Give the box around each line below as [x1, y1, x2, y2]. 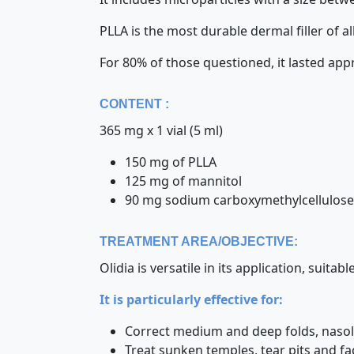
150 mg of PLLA [125, 153, 217, 171]
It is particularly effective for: [100, 291, 283, 308]
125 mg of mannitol [125, 172, 242, 190]
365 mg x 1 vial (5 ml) [100, 122, 223, 139]
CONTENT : [100, 97, 169, 111]
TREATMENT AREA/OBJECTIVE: [100, 235, 298, 248]
